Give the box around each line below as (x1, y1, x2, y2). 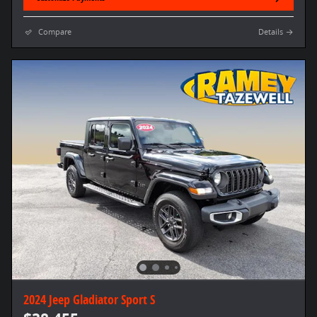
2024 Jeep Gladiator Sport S (23, 290, 155, 308)
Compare (38, 26, 71, 37)
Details (258, 26, 283, 37)
